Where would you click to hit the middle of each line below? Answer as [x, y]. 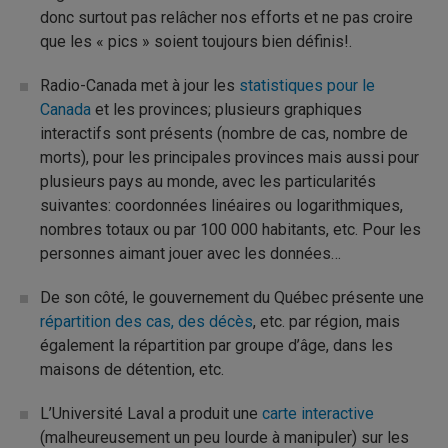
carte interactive [318, 413]
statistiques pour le [307, 85]
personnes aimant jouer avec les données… [190, 253]
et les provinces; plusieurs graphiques [226, 109]
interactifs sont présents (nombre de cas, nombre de [224, 133]
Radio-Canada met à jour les [139, 85]
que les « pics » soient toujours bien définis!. [196, 41]
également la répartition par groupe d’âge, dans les [216, 345]
